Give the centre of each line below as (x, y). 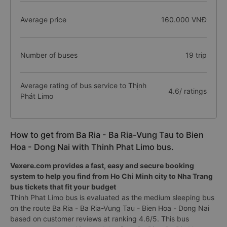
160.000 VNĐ (184, 20)
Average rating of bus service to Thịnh (83, 85)
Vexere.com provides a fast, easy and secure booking (102, 165)
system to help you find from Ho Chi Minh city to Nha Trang (111, 176)
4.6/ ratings (187, 91)
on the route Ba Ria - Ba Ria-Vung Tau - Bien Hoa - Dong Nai (110, 208)
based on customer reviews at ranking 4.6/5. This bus (100, 219)
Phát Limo (37, 96)
